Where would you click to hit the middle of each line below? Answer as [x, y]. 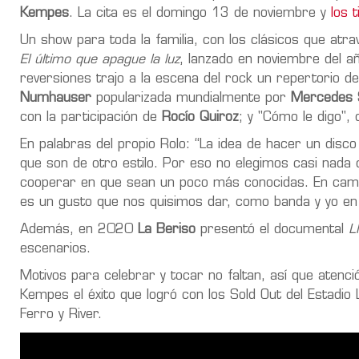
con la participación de [91, 117]
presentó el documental [272, 230]
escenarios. [55, 249]
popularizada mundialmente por [191, 98]
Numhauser [56, 98]
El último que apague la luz [100, 60]
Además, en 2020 [77, 230]
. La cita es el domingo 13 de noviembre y [198, 13]
